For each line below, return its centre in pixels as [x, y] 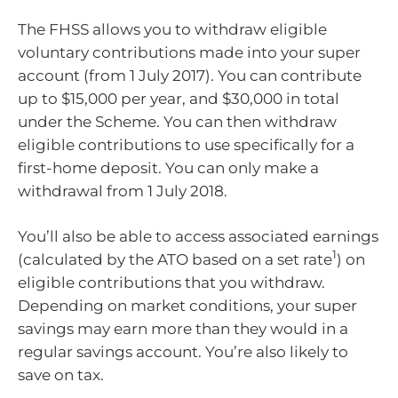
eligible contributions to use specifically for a [186, 144]
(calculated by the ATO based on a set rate [175, 259]
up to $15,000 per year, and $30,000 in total [179, 98]
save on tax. [61, 375]
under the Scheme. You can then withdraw [177, 121]
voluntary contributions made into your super [189, 52]
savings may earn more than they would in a [183, 329]
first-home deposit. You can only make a [168, 167]
